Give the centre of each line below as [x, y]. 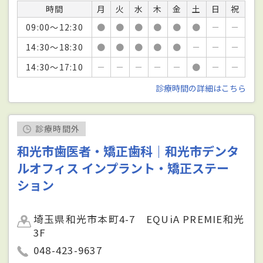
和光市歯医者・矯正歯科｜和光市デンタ [128, 151]
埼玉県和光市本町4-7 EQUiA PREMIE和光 [139, 219]
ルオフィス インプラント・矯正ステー [123, 168]
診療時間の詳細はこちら [200, 88]
